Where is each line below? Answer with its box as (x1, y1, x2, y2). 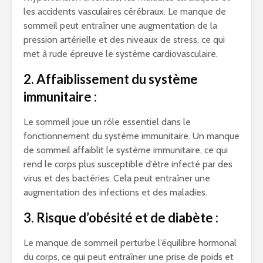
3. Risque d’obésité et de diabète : (23, 210, 218, 226)
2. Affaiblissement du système (23, 71, 198, 87)
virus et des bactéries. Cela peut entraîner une (23, 173, 210, 184)
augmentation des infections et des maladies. (23, 187, 207, 198)
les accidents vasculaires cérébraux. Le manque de (23, 6, 226, 18)
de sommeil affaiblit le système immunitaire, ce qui (23, 144, 228, 156)
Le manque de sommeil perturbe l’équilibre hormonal (23, 237, 237, 249)
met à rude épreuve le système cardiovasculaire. (23, 48, 218, 60)
